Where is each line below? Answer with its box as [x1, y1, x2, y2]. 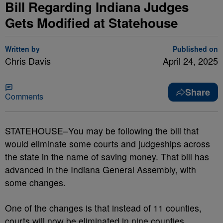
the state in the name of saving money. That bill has [5, 150, 209, 163]
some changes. [5, 176, 66, 189]
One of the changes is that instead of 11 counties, [5, 202, 202, 214]
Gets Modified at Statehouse [5, 13, 178, 32]
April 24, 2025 [163, 54, 218, 67]
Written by [5, 44, 40, 54]
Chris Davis [5, 54, 51, 67]
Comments [5, 91, 43, 102]
